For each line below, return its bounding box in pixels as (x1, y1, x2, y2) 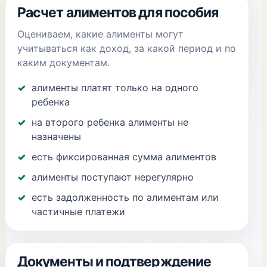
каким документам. (17, 57, 110, 69)
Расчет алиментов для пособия (17, 4, 219, 21)
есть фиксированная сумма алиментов (32, 151, 216, 163)
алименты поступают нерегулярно (32, 171, 194, 183)
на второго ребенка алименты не (32, 116, 188, 128)
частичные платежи (32, 206, 125, 218)
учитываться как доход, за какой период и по (17, 42, 236, 54)
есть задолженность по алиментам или (32, 191, 219, 203)
